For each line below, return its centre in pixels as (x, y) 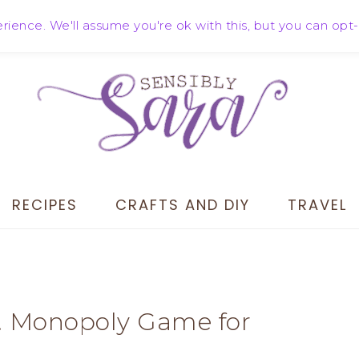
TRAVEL (317, 205)
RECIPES (45, 205)
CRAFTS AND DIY (183, 205)
